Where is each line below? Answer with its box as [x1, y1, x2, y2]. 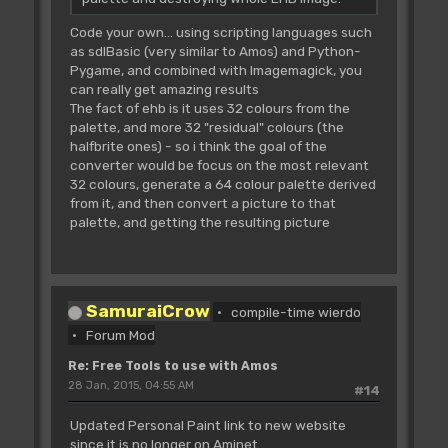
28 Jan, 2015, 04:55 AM [67, 379, 194, 393]
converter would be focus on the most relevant [69, 156, 369, 173]
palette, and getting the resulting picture [69, 213, 330, 230]
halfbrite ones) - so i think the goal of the [69, 137, 327, 154]
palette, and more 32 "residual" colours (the [69, 118, 344, 135]
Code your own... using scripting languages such [69, 23, 372, 40]
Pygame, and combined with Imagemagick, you [69, 61, 362, 78]
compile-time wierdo [231, 304, 362, 321]
